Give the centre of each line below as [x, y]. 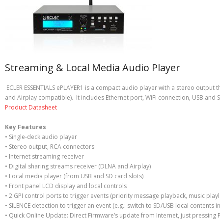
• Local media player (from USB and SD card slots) [74, 176]
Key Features [26, 127]
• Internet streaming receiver [44, 157]
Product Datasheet [31, 108]
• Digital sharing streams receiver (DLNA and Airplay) [78, 166]
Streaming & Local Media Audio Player [93, 68]
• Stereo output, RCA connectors [50, 147]
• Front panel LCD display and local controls [66, 186]
